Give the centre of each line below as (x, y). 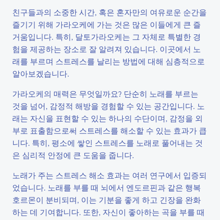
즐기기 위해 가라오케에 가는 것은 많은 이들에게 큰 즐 (107, 24)
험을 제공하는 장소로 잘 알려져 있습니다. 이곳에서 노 (107, 49)
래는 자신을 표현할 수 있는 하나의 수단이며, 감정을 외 (108, 118)
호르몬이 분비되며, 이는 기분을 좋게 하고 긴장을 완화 (107, 200)
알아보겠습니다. (41, 73)
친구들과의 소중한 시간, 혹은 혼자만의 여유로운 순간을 (110, 12)
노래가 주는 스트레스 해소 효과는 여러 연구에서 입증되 (110, 175)
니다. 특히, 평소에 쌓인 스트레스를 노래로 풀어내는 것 (108, 143)
